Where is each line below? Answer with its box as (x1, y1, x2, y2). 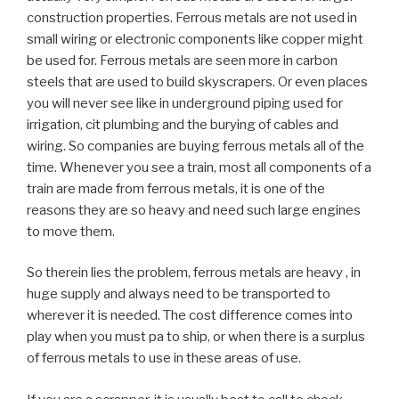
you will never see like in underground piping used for (27, 94, 343, 111)
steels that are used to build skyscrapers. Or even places (27, 73, 368, 90)
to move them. (27, 223, 115, 240)
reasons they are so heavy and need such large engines (27, 201, 361, 218)
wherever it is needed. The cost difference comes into (27, 307, 353, 324)
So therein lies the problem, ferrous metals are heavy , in (27, 265, 361, 281)
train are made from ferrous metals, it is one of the (27, 180, 325, 197)
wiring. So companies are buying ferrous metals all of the (27, 137, 364, 154)
